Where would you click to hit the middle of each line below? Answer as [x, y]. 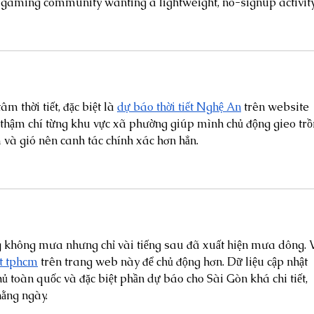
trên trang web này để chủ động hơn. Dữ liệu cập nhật [174, 261]
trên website [277, 107]
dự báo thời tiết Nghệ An [179, 107]
